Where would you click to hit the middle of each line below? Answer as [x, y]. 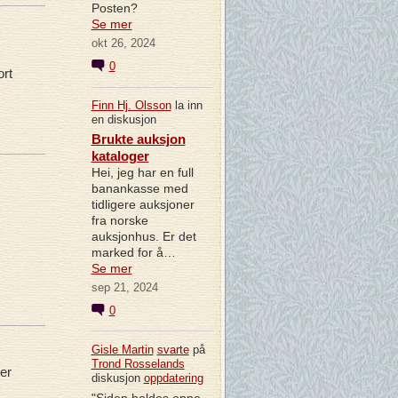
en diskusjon [123, 120]
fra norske [119, 221]
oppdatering [173, 378]
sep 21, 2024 [124, 288]
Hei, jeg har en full [142, 173]
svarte [173, 349]
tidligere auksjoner [143, 205]
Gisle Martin [122, 349]
